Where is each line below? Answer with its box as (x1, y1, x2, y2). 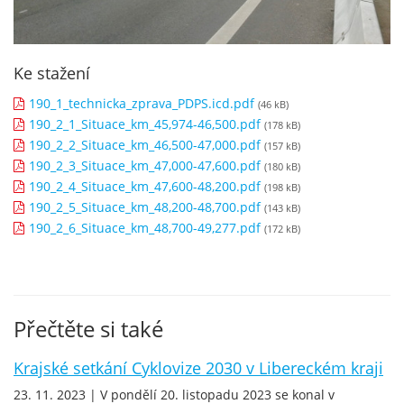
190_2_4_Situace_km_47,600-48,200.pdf (29, 177, 261, 195)
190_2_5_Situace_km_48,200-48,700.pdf (29, 197, 261, 216)
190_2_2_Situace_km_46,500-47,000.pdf (29, 135, 261, 153)
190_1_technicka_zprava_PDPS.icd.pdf (29, 94, 254, 112)
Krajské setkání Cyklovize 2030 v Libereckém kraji (14, 356, 383, 379)
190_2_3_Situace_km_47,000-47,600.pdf (29, 156, 261, 174)
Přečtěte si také (14, 313, 163, 344)
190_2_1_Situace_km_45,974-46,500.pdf (29, 115, 261, 133)
